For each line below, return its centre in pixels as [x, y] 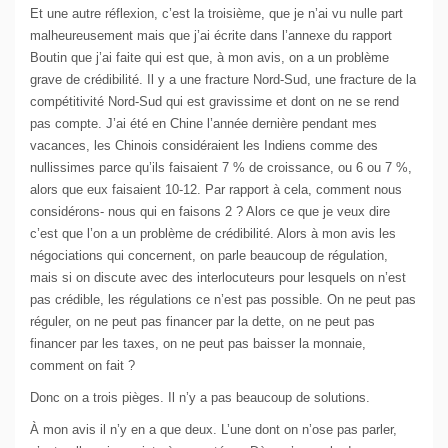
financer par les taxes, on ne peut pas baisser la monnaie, [198, 344]
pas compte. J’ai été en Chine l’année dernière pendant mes [203, 124]
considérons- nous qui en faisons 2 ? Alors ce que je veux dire [210, 212]
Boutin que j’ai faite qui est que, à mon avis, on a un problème [209, 58]
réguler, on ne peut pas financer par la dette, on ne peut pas [202, 322]
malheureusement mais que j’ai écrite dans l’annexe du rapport [211, 36]
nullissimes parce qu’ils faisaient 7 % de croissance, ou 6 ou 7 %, [221, 168]
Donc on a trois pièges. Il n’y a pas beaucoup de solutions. [200, 398]
